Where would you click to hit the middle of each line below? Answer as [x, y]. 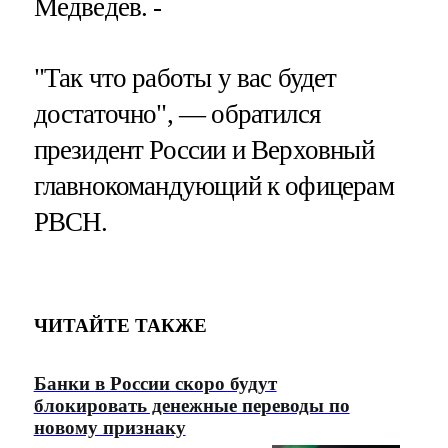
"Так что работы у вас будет [185, 77]
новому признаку [109, 427]
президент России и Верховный [203, 149]
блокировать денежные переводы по [191, 405]
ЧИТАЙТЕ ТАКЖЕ [120, 326]
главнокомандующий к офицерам [213, 185]
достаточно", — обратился [177, 113]
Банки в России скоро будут [155, 383]
